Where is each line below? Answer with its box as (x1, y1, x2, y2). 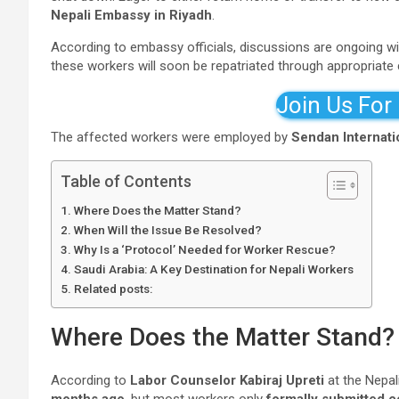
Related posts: (73, 281, 152, 296)
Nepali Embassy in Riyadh (51, 7, 212, 23)
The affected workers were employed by (51, 129, 291, 145)
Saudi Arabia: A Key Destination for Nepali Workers (73, 262, 354, 276)
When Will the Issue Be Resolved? (73, 223, 262, 237)
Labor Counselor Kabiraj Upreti (130, 372, 324, 388)
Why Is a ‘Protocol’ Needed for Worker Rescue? (73, 242, 336, 256)
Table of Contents (61, 172, 191, 191)
